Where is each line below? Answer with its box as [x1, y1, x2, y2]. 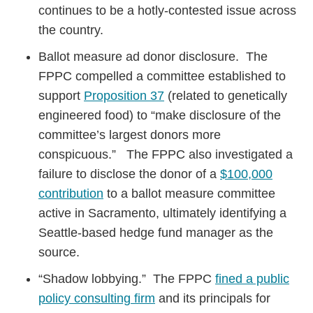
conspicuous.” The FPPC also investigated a [38, 147, 293, 161]
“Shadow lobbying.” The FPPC [38, 272, 215, 286]
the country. [38, 23, 103, 37]
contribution [38, 187, 103, 201]
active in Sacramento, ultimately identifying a [38, 206, 286, 220]
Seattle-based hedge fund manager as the [38, 226, 273, 240]
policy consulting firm [38, 291, 155, 305]
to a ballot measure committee [103, 187, 275, 201]
